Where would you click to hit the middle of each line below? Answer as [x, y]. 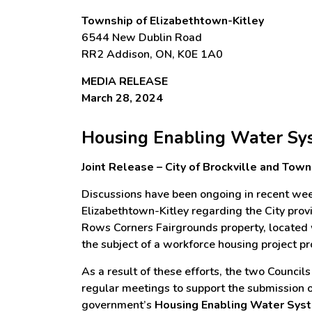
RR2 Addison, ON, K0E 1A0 [152, 54]
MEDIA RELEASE [125, 81]
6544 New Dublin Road [142, 38]
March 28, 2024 [122, 98]
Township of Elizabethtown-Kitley [173, 21]
